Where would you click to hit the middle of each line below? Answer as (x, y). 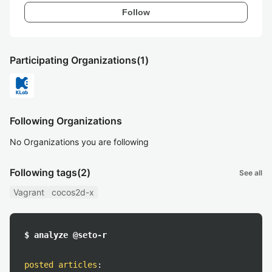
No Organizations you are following (79, 142)
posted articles (61, 265)
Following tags (43, 172)
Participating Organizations (73, 60)
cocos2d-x (73, 192)
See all (251, 172)
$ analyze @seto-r (66, 235)
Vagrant (29, 192)
